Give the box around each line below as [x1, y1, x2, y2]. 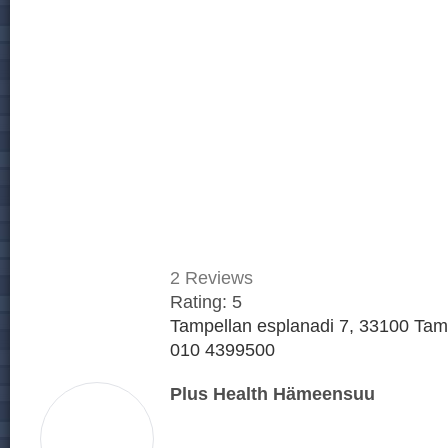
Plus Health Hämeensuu [170, 383, 375, 405]
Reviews [180, 267, 253, 289]
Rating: [170, 291, 232, 313]
